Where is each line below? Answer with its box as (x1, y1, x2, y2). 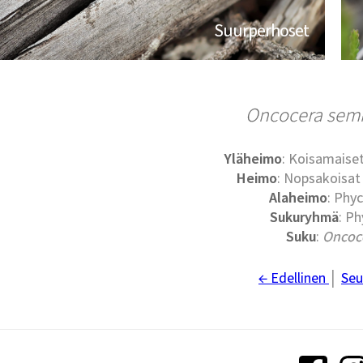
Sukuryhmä (269, 207, 339, 227)
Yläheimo (224, 149, 283, 169)
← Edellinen (258, 268, 329, 288)
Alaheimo (269, 188, 328, 207)
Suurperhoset (214, 19, 310, 42)
